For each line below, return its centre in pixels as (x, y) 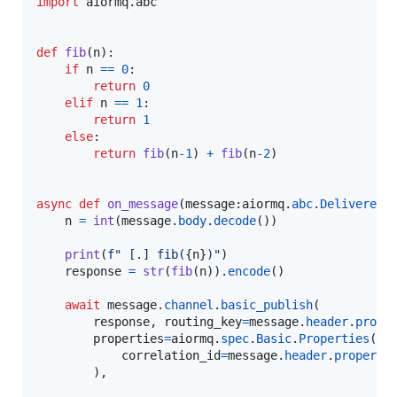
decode (235, 221)
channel (189, 305)
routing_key (203, 322)
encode (249, 272)
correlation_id (171, 356)
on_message (143, 204)
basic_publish (267, 305)
